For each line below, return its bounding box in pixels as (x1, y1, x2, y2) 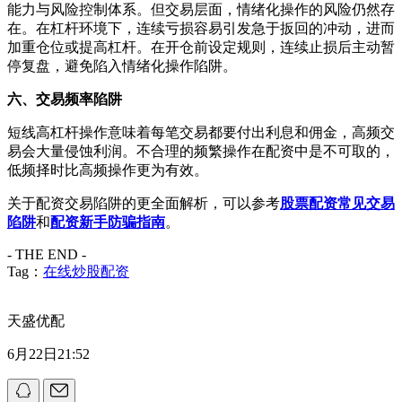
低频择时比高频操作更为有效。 (7, 162, 208, 178)
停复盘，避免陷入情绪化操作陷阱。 (7, 57, 237, 74)
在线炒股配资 (43, 263, 129, 279)
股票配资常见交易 (280, 195, 395, 211)
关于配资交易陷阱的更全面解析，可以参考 (7, 195, 280, 211)
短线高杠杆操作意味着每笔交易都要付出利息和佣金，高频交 (7, 124, 395, 140)
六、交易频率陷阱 (7, 91, 122, 107)
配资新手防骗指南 (50, 214, 165, 230)
